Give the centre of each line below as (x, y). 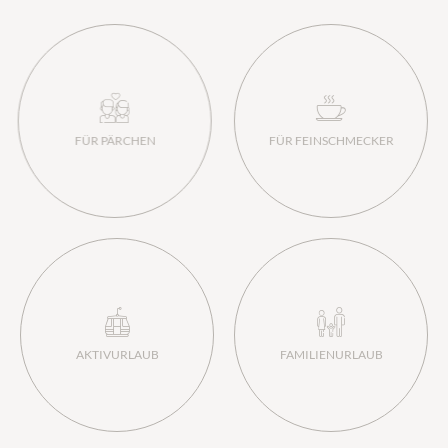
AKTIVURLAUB (117, 354)
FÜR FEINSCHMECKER (331, 140)
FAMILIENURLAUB (331, 354)
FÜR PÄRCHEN (117, 140)
